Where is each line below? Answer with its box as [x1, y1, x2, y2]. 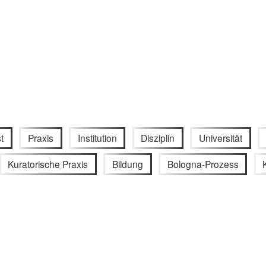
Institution [77, 131, 117, 144]
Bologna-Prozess [167, 157, 239, 171]
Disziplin [141, 131, 175, 144]
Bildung [112, 157, 143, 171]
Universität [199, 131, 243, 144]
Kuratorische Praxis [8, 157, 88, 171]
